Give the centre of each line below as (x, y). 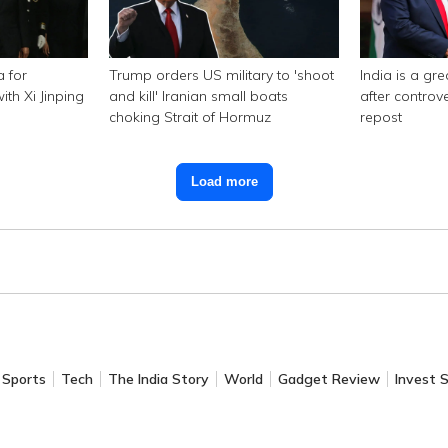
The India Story (158, 378)
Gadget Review (328, 378)
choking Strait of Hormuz (189, 116)
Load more (224, 182)
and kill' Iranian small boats (198, 95)
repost (381, 116)
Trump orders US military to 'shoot (221, 74)
